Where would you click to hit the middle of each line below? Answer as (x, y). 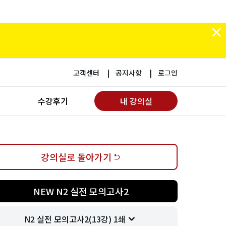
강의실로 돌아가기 (76, 157)
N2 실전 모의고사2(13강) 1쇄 (75, 219)
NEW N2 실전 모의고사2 (81, 191)
